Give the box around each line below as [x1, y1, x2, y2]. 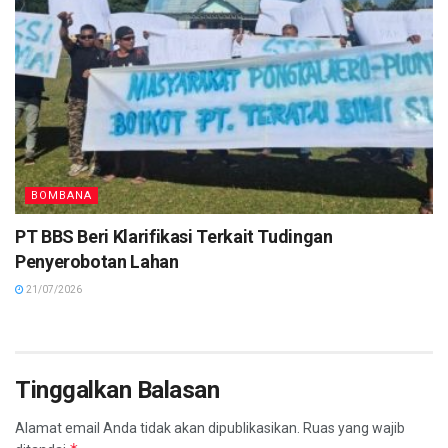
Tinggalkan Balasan [15, 376, 220, 405]
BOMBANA [31, 189, 92, 203]
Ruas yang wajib [303, 420, 405, 437]
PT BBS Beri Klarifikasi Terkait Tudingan [15, 226, 333, 248]
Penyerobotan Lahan [15, 251, 179, 273]
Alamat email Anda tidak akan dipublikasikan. [15, 420, 300, 437]
